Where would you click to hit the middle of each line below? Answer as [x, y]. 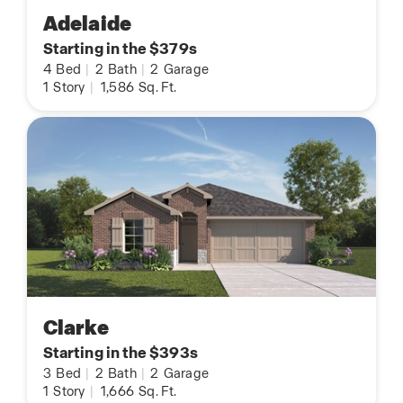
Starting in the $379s [120, 49]
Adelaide [87, 24]
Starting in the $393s [121, 353]
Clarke [76, 328]
